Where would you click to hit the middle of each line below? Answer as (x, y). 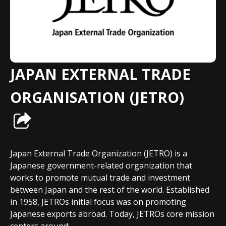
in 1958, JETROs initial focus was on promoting (98, 202)
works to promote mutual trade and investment (100, 178)
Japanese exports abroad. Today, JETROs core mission (112, 214)
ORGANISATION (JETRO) (97, 97)
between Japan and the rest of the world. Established (110, 190)
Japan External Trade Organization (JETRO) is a (99, 153)
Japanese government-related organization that (101, 165)
